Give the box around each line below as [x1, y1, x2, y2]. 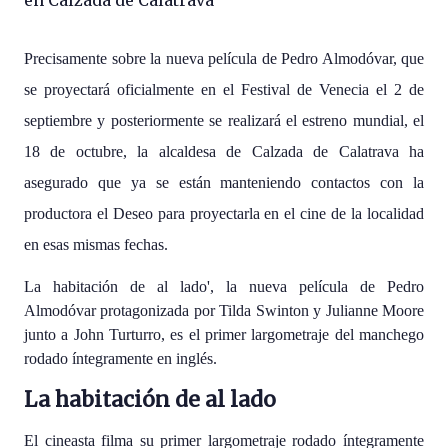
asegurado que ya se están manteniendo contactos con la [24, 174, 424, 191]
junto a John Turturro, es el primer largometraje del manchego [24, 326, 424, 343]
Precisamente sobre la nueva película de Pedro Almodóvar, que [24, 50, 424, 67]
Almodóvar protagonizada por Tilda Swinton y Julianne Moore [24, 302, 424, 319]
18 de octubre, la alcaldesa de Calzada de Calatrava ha [24, 143, 424, 160]
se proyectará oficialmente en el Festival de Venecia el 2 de [24, 81, 424, 98]
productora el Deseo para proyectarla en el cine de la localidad [24, 205, 424, 222]
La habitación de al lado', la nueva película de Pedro [24, 278, 424, 295]
